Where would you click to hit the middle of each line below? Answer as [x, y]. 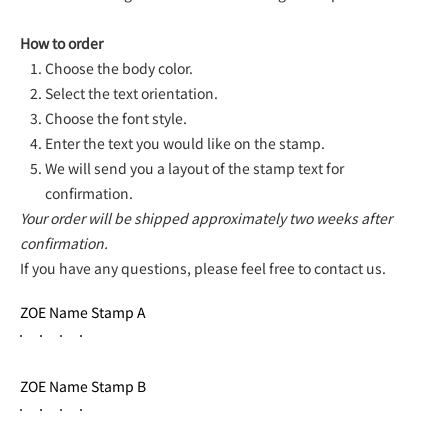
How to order [61, 43]
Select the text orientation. [132, 93]
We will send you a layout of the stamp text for [195, 168]
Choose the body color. [119, 68]
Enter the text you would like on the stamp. [185, 143]
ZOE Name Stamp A [83, 312]
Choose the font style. [116, 118]
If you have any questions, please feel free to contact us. [203, 268]
